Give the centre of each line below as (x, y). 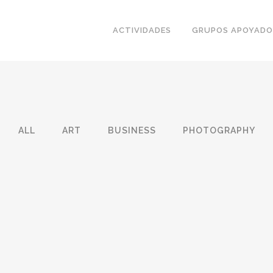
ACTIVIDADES (142, 30)
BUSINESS (132, 130)
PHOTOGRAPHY (219, 130)
